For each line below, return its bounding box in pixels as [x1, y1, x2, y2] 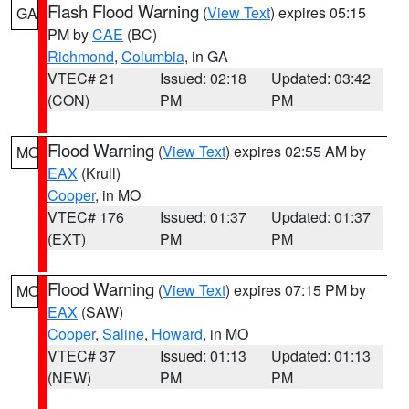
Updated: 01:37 [271, 206, 372, 227]
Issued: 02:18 [159, 68, 246, 89]
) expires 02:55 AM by [225, 141, 366, 162]
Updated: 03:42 [271, 68, 372, 89]
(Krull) [78, 163, 121, 184]
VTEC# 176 [47, 206, 124, 227]
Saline [102, 323, 144, 344]
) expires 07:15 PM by [225, 279, 366, 300]
